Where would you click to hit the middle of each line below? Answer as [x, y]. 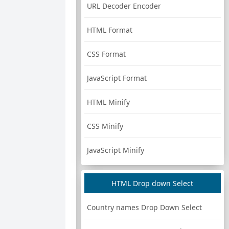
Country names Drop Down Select [144, 207]
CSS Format [106, 54]
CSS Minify [105, 126]
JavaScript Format [117, 78]
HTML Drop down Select [153, 183]
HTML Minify [108, 102]
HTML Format [109, 30]
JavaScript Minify [115, 150]
